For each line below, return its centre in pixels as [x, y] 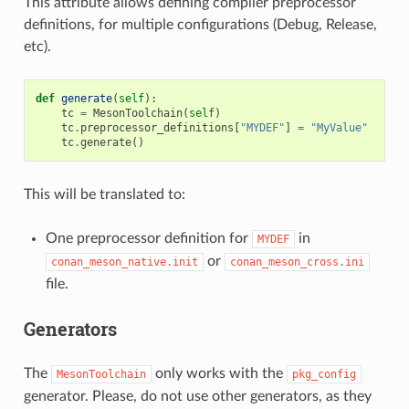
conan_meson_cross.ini [297, 262]
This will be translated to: [104, 194]
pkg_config [324, 374]
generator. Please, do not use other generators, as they [197, 396]
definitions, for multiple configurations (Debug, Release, [200, 24]
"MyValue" [339, 127]
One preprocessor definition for [148, 238]
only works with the [219, 373]
